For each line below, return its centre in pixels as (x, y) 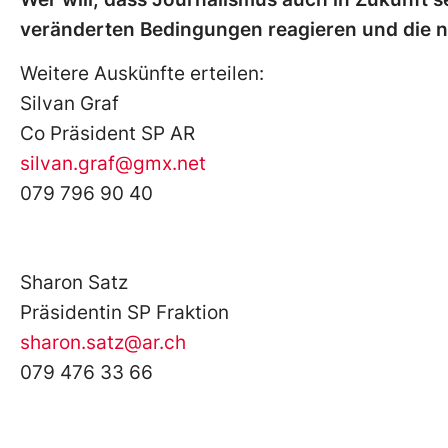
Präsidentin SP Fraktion (124, 313)
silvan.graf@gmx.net (113, 164)
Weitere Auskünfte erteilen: (142, 74)
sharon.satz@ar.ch (103, 343)
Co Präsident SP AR (107, 134)
